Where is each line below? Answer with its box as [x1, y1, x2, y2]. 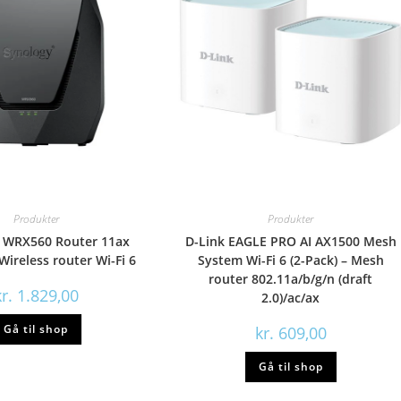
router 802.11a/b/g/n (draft [209, 269, 373, 287]
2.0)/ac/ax [261, 288, 320, 306]
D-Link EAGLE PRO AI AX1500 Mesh [184, 232, 397, 250]
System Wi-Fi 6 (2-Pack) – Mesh [197, 251, 384, 269]
